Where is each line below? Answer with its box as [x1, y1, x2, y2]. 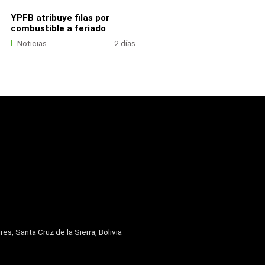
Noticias [17, 38, 47, 48]
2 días [114, 38, 136, 48]
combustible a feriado [10, 22, 106, 34]
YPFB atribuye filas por [10, 12, 109, 23]
